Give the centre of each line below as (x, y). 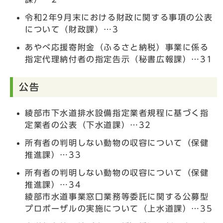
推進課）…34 (53, 184)
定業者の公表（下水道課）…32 (88, 125)
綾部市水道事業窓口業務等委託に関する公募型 (117, 196)
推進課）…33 (53, 155)
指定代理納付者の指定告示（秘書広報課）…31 (119, 59)
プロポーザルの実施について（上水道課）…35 (119, 208)
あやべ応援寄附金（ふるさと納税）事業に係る (117, 47)
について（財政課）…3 (72, 29)
